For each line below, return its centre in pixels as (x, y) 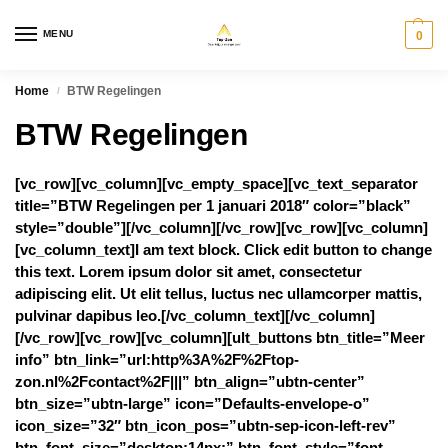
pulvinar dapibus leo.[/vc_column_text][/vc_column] (195, 315)
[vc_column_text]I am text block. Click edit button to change (223, 249)
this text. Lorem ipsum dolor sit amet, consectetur (188, 271)
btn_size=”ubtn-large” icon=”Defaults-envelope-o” (192, 403)
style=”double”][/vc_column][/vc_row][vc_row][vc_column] (221, 227)
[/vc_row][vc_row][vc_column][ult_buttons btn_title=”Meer (220, 337)
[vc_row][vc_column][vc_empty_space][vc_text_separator (216, 183)
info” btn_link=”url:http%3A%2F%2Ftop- (157, 359)
